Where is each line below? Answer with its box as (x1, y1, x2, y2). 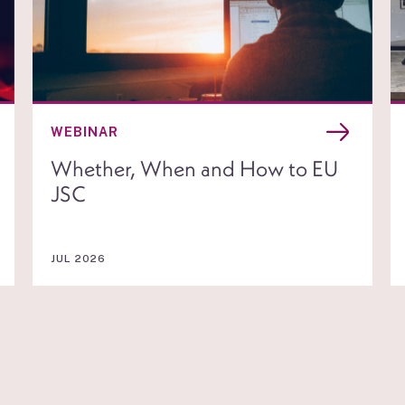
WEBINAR (50, 124, 118, 139)
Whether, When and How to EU (50, 154, 338, 182)
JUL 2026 (50, 251, 106, 265)
